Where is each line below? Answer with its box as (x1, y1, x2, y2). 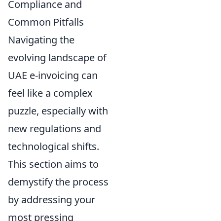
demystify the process (8, 175, 109, 188)
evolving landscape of (8, 50, 107, 64)
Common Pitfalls (8, 15, 84, 29)
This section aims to (8, 157, 99, 171)
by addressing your (8, 192, 95, 206)
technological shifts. (8, 139, 99, 153)
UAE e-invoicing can (8, 68, 98, 82)
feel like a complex (8, 86, 93, 100)
